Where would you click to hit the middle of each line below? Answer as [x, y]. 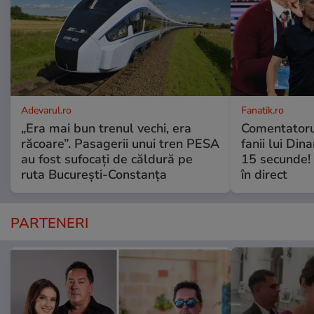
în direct [264, 175]
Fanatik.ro [262, 111]
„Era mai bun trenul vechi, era [106, 129]
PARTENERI [49, 224]
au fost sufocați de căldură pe [107, 159]
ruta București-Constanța [94, 175]
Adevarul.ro [46, 111]
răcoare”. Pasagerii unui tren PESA [120, 144]
